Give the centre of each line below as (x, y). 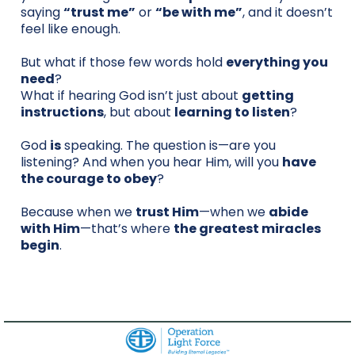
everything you (277, 62)
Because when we (78, 212)
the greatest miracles (247, 228)
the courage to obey (89, 178)
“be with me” (199, 12)
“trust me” (99, 12)
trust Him (167, 212)
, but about (139, 112)
